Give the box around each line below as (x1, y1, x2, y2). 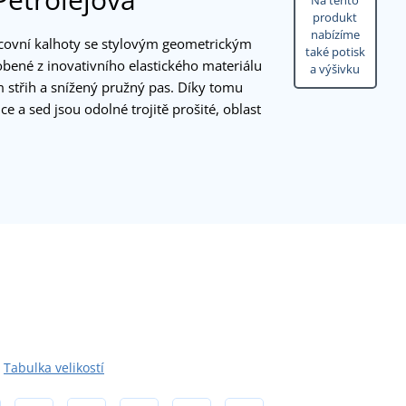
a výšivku (310, 61, 361, 78)
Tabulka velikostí (4, 358, 104, 376)
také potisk (304, 43, 365, 61)
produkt (313, 9, 358, 26)
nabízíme (310, 26, 360, 43)
